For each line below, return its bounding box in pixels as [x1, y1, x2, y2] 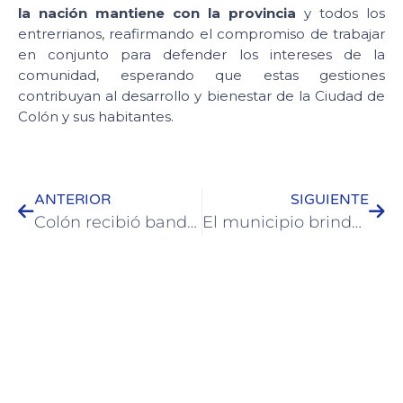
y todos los [296, 4, 385, 22]
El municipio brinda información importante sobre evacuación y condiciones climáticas [351, 212, 362, 233]
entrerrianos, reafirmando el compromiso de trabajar [18, 24, 385, 42]
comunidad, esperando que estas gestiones [18, 66, 385, 84]
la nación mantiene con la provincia [18, 4, 296, 22]
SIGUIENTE [291, 191, 369, 210]
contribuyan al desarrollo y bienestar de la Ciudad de [18, 86, 385, 104]
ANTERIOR [34, 191, 111, 210]
